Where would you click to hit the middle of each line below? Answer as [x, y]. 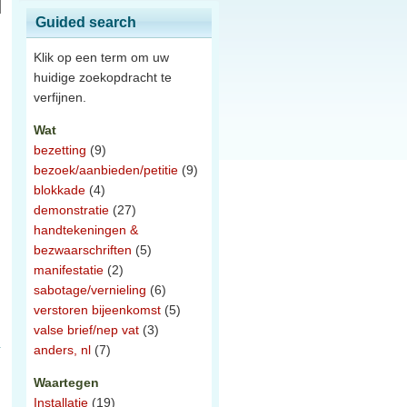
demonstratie [71, 210]
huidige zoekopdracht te [103, 77]
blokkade [60, 190]
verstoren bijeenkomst [97, 310]
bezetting [60, 150]
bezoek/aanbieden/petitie [106, 170]
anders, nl [62, 350]
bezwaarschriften [83, 250]
